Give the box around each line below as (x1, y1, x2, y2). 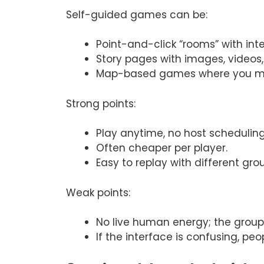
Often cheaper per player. (96, 141, 227, 156)
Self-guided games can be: (66, 7, 207, 22)
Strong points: (66, 96, 136, 111)
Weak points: (66, 185, 130, 200)
